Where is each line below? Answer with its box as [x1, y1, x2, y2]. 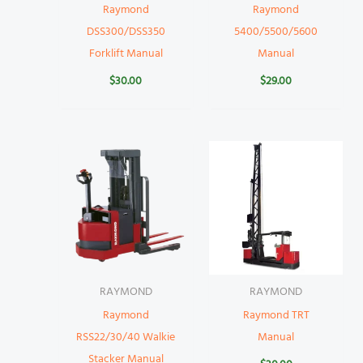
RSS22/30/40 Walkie [76, 327, 176, 347]
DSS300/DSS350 [86, 23, 165, 42]
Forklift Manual [88, 45, 163, 64]
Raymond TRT [242, 305, 310, 325]
